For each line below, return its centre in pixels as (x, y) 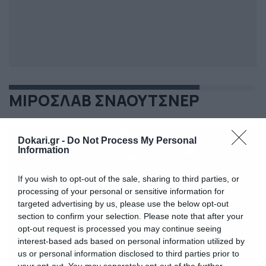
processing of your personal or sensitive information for (121, 191)
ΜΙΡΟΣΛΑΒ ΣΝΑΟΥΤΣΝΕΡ (104, 101)
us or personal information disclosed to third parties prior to (129, 253)
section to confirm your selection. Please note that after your (131, 216)
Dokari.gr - (42, 140)
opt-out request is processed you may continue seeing (120, 228)
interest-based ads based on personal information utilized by (131, 241)
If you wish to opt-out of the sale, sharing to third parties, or (129, 178)
